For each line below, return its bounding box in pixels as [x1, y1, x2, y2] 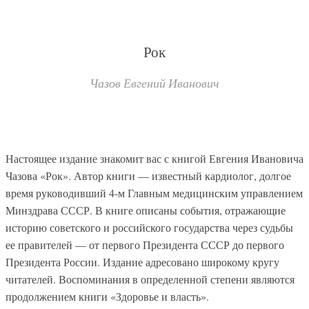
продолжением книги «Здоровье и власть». [6, 288, 209, 303]
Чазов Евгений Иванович [90, 74, 219, 91]
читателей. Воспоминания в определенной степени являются [6, 271, 295, 286]
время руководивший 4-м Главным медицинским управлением [6, 185, 303, 200]
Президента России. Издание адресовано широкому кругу [6, 254, 279, 269]
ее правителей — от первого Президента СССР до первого [6, 237, 284, 252]
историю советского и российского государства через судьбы [6, 219, 293, 235]
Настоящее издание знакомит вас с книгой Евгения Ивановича [6, 150, 303, 166]
